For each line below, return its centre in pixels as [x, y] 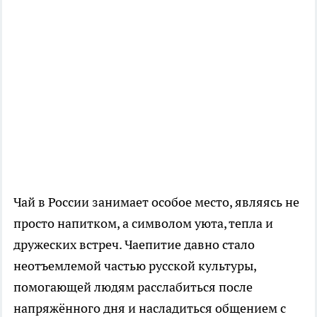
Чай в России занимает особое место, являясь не [156, 202]
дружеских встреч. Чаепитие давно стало [134, 244]
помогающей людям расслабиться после [133, 287]
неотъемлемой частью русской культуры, [135, 265]
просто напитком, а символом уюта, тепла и [143, 223]
